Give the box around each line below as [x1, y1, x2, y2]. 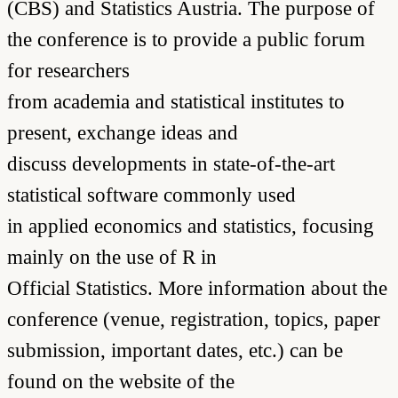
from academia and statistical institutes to [7, 89, 345, 113]
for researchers [7, 58, 130, 82]
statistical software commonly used [7, 182, 296, 206]
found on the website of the [7, 369, 235, 393]
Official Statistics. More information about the [7, 275, 387, 299]
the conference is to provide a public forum [7, 27, 365, 51]
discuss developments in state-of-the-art [7, 151, 335, 175]
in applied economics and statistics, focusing [7, 213, 374, 237]
